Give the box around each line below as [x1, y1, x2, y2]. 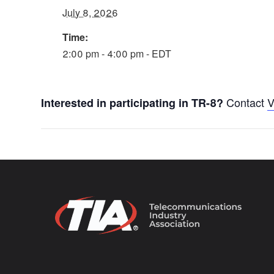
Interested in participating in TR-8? [41, 95, 224, 111]
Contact [223, 94, 268, 110]
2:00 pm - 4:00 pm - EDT [62, 46, 172, 61]
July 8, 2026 [62, 6, 119, 20]
